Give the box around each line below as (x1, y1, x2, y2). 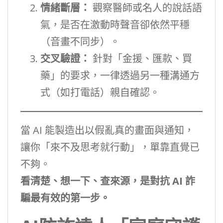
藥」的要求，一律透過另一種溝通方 (40, 68, 200, 82)
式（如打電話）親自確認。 (40, 85, 160, 99)
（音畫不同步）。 (40, 34, 120, 48)
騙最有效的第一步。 (20, 191, 110, 205)
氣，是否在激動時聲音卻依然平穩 (40, 17, 190, 31)
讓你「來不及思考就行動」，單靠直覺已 (20, 140, 200, 154)
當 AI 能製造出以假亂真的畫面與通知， (20, 123, 194, 137)
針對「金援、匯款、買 (90, 51, 192, 65)
